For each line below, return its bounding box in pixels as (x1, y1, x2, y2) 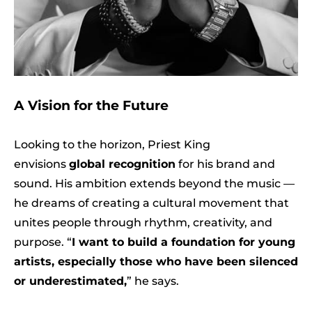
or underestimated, (14, 274, 127, 288)
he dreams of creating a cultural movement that (14, 196, 289, 210)
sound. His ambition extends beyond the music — (14, 176, 295, 190)
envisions (14, 157, 69, 171)
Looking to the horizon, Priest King (14, 137, 210, 151)
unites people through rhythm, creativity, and (14, 215, 272, 229)
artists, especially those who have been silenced (14, 254, 298, 268)
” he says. (127, 274, 179, 288)
